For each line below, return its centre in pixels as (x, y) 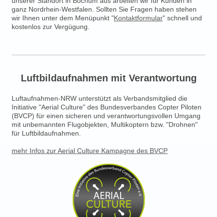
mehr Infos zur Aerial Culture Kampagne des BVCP (90, 151)
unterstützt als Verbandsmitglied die (132, 99)
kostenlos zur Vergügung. (51, 27)
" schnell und (182, 18)
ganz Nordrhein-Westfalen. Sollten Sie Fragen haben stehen (104, 9)
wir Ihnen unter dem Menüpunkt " (63, 18)
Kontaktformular (138, 18)
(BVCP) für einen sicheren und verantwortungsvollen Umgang (106, 116)
